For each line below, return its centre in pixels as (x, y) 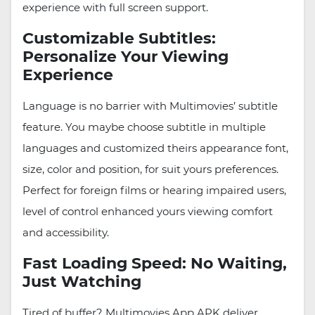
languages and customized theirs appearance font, (155, 148)
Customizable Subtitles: (119, 39)
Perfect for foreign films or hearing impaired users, (154, 191)
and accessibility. (66, 233)
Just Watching (82, 282)
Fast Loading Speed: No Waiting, (155, 264)
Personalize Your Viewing (126, 57)
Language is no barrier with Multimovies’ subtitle (150, 106)
